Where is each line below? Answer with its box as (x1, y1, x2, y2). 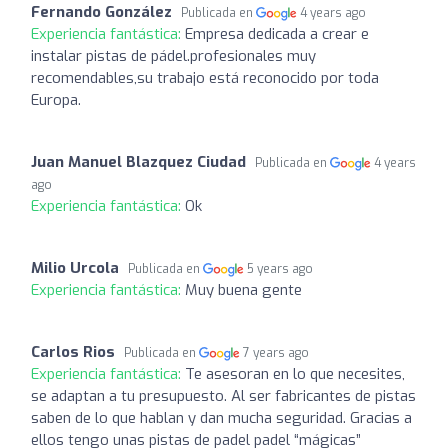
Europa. (31, 89, 81, 110)
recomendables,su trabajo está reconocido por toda (31, 67, 379, 88)
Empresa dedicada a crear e (185, 23, 369, 44)
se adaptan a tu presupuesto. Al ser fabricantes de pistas (31, 385, 416, 406)
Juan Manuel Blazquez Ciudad (31, 151, 246, 172)
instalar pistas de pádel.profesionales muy (31, 45, 316, 66)
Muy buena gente (185, 279, 302, 300)
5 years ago (247, 260, 314, 277)
